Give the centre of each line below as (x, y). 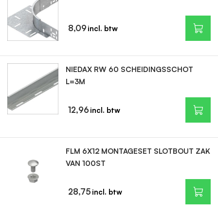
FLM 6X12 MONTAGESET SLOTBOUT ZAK (138, 151)
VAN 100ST (85, 163)
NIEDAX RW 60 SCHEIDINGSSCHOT (129, 69)
